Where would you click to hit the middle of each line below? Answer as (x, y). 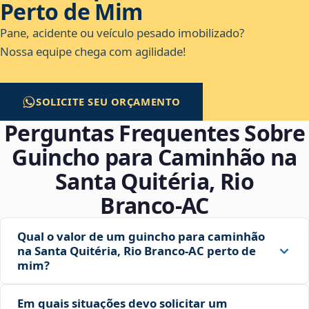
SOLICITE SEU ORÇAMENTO (109, 102)
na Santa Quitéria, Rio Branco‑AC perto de (137, 251)
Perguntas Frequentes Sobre (154, 133)
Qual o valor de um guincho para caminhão (141, 237)
